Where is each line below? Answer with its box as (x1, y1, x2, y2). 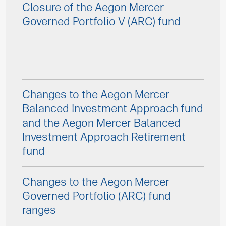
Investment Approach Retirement (22, 130, 186, 144)
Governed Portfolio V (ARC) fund (22, 15, 181, 28)
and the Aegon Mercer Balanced (22, 116, 181, 130)
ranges (22, 203, 56, 217)
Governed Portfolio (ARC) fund (22, 189, 171, 203)
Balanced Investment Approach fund (22, 102, 203, 116)
